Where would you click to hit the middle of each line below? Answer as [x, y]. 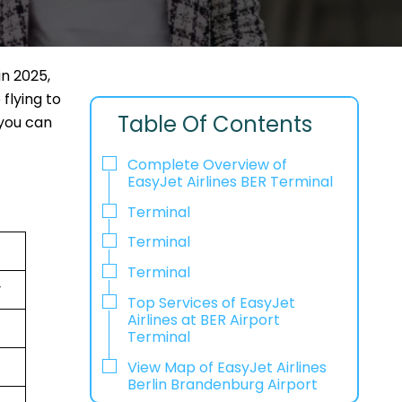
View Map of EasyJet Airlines [227, 367]
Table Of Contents [215, 124]
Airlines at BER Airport [203, 319]
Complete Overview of [207, 164]
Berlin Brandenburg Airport [222, 384]
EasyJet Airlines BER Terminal [230, 181]
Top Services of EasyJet [211, 302]
